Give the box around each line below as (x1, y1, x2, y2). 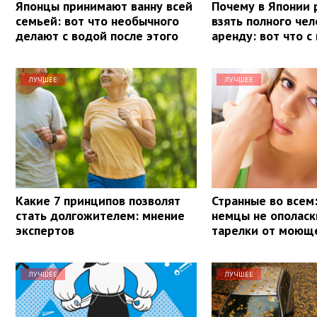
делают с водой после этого (16, 27, 178, 44)
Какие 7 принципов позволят (16, 192, 180, 209)
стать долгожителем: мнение (16, 207, 185, 224)
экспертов (16, 221, 74, 238)
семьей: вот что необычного (16, 12, 179, 29)
